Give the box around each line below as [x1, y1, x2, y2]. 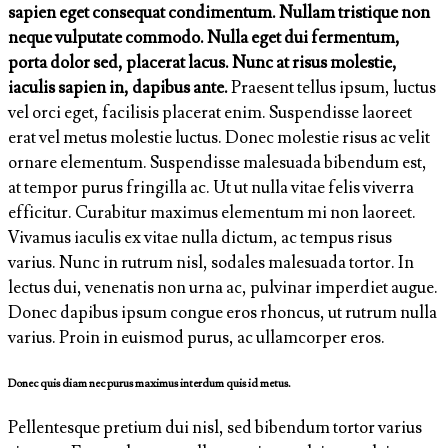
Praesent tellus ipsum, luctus [228, 77, 436, 100]
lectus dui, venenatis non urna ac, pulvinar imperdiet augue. [8, 277, 438, 300]
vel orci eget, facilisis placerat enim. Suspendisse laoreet [8, 102, 412, 125]
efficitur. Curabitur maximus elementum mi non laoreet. [8, 202, 416, 225]
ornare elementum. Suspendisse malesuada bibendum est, [8, 152, 427, 175]
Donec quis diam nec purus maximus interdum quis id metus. [8, 375, 291, 391]
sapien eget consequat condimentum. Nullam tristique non [8, 2, 430, 25]
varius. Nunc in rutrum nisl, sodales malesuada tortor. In [8, 252, 414, 275]
